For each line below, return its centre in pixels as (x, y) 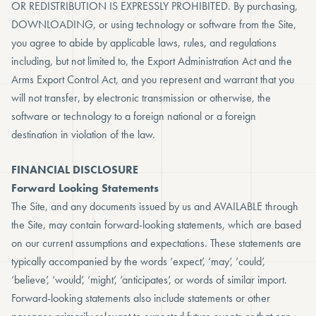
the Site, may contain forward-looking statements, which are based (156, 225)
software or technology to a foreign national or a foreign (134, 116)
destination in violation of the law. (83, 134)
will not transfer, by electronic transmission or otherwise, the (141, 98)
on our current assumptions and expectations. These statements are (156, 243)
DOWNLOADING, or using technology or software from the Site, (154, 24)
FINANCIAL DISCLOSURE (75, 170)
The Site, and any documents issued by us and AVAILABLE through (155, 206)
